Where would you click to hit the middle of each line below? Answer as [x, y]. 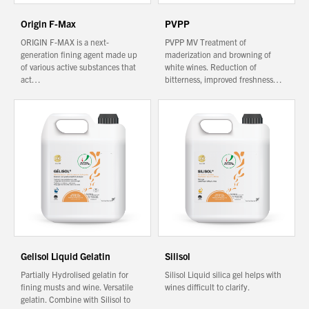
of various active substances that [78, 67]
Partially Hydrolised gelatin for [74, 274]
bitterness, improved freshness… [223, 79]
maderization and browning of [218, 54]
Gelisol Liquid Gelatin [66, 256]
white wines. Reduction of [211, 67]
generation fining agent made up [79, 54]
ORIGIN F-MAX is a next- [65, 42]
